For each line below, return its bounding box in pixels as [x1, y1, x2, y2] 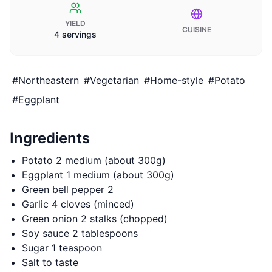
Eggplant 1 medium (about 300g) [22, 169, 174, 181]
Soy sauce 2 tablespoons [22, 227, 138, 239]
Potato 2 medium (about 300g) [22, 154, 166, 166]
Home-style [150, 74, 203, 86]
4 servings [54, 29, 97, 39]
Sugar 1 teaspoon [22, 242, 102, 254]
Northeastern [18, 74, 79, 86]
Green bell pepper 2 [22, 183, 114, 195]
